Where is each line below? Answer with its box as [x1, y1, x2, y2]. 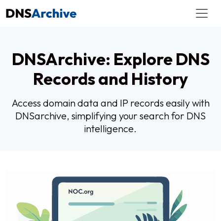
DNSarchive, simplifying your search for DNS [15, 110, 206, 122]
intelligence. [84, 122, 137, 135]
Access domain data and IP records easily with [11, 97, 210, 109]
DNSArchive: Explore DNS [11, 48, 210, 70]
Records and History [33, 68, 188, 89]
